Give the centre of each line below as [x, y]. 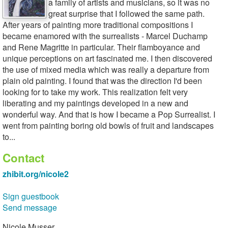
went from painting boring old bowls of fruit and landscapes [108, 125]
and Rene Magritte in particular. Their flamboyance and [101, 47]
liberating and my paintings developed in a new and [95, 103]
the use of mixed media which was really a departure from [106, 69]
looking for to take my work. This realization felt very [95, 92]
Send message [30, 207]
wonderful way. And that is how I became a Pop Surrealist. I [109, 114]
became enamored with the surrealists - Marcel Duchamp [105, 36]
